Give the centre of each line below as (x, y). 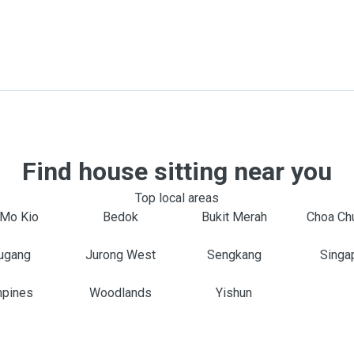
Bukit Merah (234, 217)
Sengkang (234, 255)
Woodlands (120, 293)
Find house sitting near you (177, 171)
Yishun (234, 293)
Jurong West (120, 255)
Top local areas (177, 198)
